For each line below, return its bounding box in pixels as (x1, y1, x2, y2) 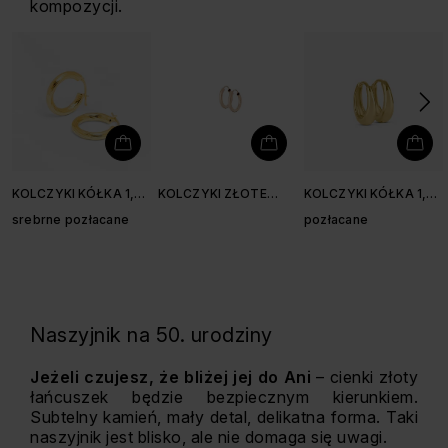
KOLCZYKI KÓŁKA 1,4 (304, 186, 435, 201)
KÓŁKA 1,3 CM (158, 202, 246, 217)
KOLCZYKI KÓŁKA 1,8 (12, 186, 143, 201)
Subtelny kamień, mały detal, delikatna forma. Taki (30, 407, 418, 427)
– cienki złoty (316, 367, 418, 387)
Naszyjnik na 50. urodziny (30, 323, 273, 347)
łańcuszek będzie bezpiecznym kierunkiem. (30, 387, 418, 407)
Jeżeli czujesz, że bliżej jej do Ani (30, 367, 316, 387)
